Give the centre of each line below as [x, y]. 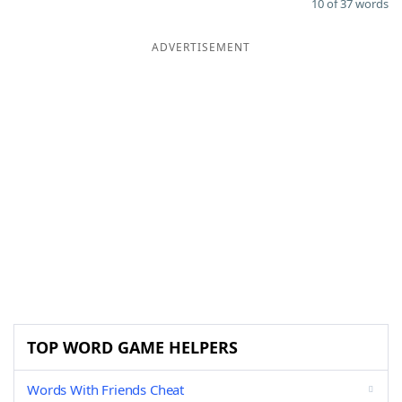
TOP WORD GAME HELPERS [132, 348]
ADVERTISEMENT [201, 48]
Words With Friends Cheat [106, 390]
